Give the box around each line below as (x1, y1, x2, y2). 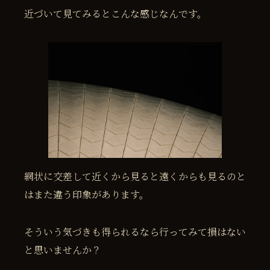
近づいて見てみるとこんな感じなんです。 (24, 6, 207, 20)
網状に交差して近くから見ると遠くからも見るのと (24, 169, 246, 183)
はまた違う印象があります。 (24, 187, 149, 201)
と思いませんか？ (24, 242, 101, 257)
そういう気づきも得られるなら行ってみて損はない (24, 224, 246, 239)
